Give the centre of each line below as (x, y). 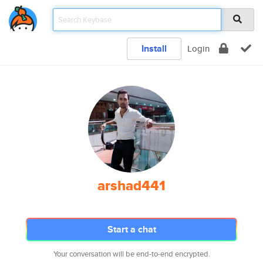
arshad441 (131, 186)
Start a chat (131, 229)
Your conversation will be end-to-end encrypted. (131, 254)
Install (154, 48)
